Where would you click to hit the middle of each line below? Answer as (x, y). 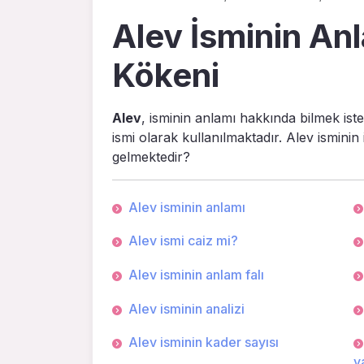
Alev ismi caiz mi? (183, 241)
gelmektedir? (151, 156)
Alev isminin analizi (186, 308)
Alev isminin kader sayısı (204, 342)
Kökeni (166, 75)
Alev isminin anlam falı (196, 274)
